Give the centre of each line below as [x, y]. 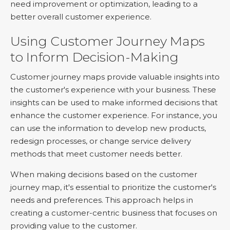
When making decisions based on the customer [104, 174]
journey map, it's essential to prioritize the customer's [113, 187]
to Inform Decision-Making [94, 57]
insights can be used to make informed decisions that [114, 102]
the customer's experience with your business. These [113, 90]
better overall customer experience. [81, 17]
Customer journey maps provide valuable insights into [115, 77]
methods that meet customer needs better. [96, 154]
